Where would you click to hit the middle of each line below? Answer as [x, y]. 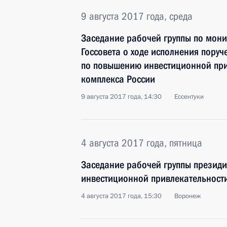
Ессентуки [189, 97]
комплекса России [118, 79]
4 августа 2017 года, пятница [142, 143]
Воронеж [187, 196]
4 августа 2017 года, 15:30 [121, 196]
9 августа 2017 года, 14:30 [121, 97]
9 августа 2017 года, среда [137, 16]
